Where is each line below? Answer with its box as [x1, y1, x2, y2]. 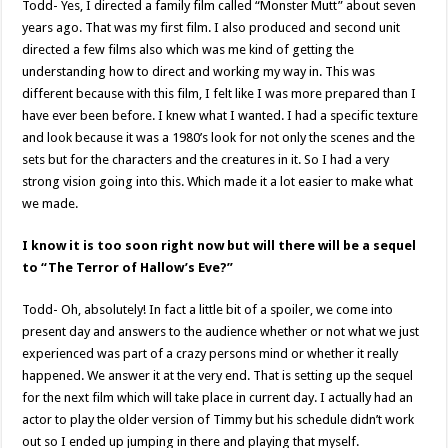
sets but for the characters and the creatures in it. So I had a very [22, 151, 390, 167]
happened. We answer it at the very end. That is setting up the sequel [22, 367, 414, 383]
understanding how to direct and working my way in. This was [22, 63, 376, 79]
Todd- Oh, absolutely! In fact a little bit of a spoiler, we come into [22, 301, 394, 317]
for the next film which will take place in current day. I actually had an [22, 389, 414, 405]
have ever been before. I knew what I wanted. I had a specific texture [22, 107, 419, 123]
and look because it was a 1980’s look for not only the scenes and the [22, 129, 416, 145]
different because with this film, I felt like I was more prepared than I [22, 85, 417, 101]
